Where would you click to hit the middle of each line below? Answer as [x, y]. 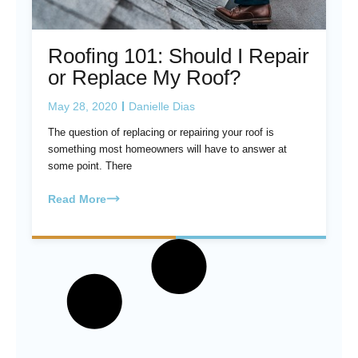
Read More [77, 199]
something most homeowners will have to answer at [167, 149]
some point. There [90, 166]
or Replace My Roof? [144, 78]
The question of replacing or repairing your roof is [161, 132]
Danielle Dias [162, 106]
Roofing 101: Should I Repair [179, 56]
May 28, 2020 [83, 106]
